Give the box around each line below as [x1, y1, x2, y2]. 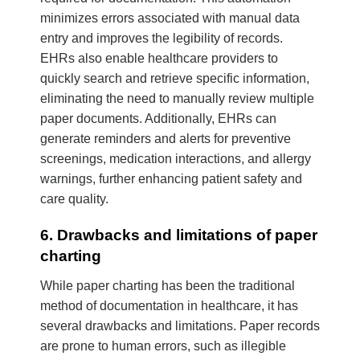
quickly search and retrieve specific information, [40, 71, 309, 85]
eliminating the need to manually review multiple [40, 91, 314, 105]
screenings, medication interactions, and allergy [40, 151, 311, 166]
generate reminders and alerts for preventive [40, 131, 291, 145]
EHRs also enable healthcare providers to [40, 51, 278, 65]
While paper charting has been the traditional [40, 279, 295, 293]
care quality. [40, 191, 108, 206]
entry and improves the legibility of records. [40, 31, 283, 45]
